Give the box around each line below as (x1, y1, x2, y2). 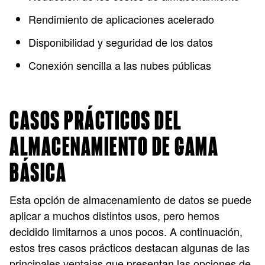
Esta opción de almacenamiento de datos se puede (9, 192, 251, 207)
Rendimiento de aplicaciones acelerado (28, 11, 217, 27)
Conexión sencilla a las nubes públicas (28, 57, 211, 73)
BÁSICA (9, 161, 66, 186)
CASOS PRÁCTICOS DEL (9, 109, 182, 134)
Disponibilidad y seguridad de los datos (28, 34, 216, 50)
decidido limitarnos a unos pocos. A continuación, (9, 224, 243, 239)
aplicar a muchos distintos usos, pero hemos (9, 208, 219, 223)
